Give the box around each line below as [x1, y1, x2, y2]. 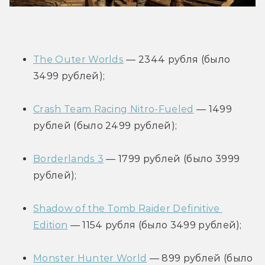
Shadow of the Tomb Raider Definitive [33, 202, 220, 214]
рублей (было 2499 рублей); [33, 119, 177, 131]
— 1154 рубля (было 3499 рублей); [67, 219, 242, 231]
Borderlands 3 [33, 153, 104, 164]
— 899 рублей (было [147, 252, 253, 264]
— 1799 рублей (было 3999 [104, 153, 240, 164]
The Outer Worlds [33, 53, 124, 65]
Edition [33, 219, 68, 231]
